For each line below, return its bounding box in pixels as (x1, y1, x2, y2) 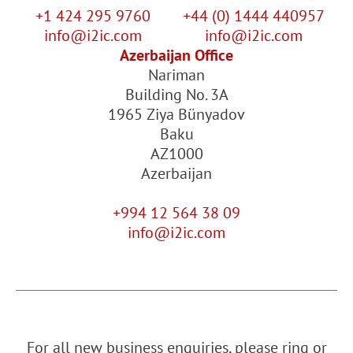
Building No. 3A (124, 84, 229, 105)
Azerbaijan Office (120, 44, 233, 65)
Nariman (148, 64, 205, 85)
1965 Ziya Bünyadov (108, 103, 245, 124)
